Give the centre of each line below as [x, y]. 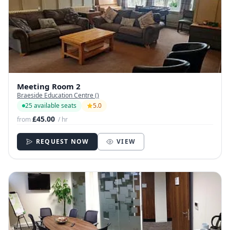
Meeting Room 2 [49, 87]
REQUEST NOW [63, 142]
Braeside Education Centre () [58, 95]
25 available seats [51, 106]
